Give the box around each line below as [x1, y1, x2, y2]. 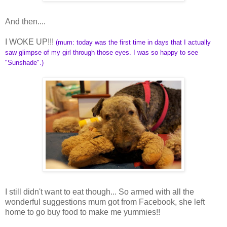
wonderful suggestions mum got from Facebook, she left [5, 197, 205, 206]
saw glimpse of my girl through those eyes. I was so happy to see [5, 48, 198, 56]
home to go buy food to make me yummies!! [5, 207, 160, 216]
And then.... [5, 17, 46, 26]
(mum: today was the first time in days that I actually [56, 38, 211, 46]
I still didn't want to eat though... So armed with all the [5, 187, 194, 196]
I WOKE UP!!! [5, 37, 56, 46]
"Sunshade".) [5, 58, 44, 66]
